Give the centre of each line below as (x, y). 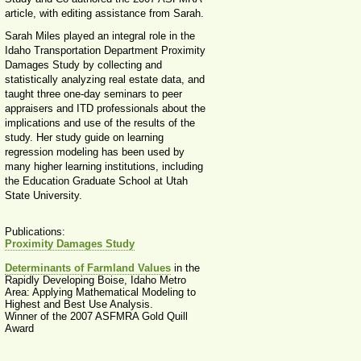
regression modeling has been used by (95, 152)
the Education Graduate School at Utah (96, 181)
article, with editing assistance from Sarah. (104, 13)
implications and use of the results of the (100, 123)
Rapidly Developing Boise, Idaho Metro (95, 280)
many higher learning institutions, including (104, 166)
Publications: (35, 232)
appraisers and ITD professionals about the (105, 108)
